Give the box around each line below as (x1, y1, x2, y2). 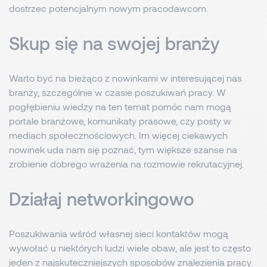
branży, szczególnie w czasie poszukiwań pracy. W (9, 86, 226, 98)
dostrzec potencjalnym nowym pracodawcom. (9, 2, 208, 14)
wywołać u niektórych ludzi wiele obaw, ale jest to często (9, 242, 251, 253)
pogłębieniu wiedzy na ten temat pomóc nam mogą (9, 101, 231, 112)
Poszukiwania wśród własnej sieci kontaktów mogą (9, 228, 228, 239)
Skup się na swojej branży (9, 32, 219, 54)
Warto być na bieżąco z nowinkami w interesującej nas (9, 72, 242, 83)
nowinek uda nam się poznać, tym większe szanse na (9, 144, 237, 155)
